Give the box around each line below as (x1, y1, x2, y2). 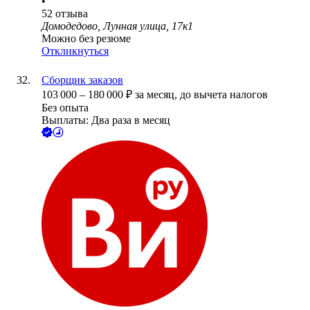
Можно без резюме (42, 33, 131, 45)
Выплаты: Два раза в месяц (42, 114, 170, 127)
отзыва (55, 8, 88, 20)
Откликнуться (42, 45, 109, 57)
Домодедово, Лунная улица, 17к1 (42, 20, 193, 33)
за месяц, (135, 89, 180, 101)
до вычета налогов (180, 89, 268, 101)
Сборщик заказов (42, 74, 123, 86)
